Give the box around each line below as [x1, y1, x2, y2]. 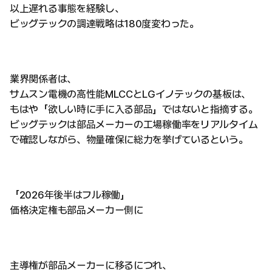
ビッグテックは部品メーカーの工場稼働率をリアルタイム [10, 118, 258, 131]
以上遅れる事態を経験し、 [10, 2, 124, 15]
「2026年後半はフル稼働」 [10, 188, 140, 201]
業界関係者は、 [10, 72, 76, 85]
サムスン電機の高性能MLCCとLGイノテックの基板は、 [10, 87, 251, 100]
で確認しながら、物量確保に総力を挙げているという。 [10, 133, 248, 146]
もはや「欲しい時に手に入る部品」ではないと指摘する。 [10, 103, 258, 115]
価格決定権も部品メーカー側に [10, 203, 143, 216]
